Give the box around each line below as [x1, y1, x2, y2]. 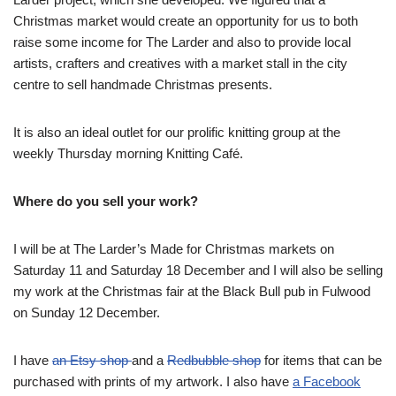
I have [13, 352, 52, 368]
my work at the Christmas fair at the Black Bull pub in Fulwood [13, 283, 370, 299]
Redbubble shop [167, 352, 261, 368]
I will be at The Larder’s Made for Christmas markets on [13, 240, 334, 256]
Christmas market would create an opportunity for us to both [13, 12, 358, 28]
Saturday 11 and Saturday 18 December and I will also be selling [13, 262, 383, 278]
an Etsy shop [52, 352, 132, 368]
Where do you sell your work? [13, 193, 198, 209]
